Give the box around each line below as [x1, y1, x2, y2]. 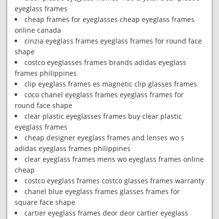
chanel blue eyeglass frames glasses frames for [24, 187, 180, 196]
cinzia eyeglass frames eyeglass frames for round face [24, 36, 202, 45]
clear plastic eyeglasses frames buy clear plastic [24, 111, 182, 121]
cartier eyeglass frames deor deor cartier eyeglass [24, 208, 188, 218]
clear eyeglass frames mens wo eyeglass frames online [24, 154, 204, 164]
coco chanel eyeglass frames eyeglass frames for [24, 90, 184, 99]
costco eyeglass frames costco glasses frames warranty [24, 176, 204, 185]
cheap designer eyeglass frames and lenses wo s [24, 133, 184, 142]
